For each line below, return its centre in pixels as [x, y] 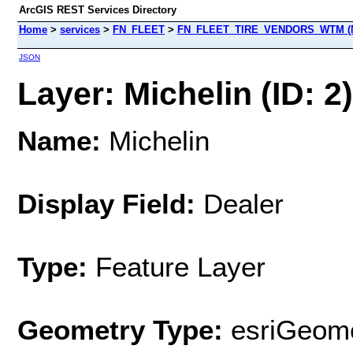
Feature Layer [180, 266]
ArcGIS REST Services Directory [98, 10]
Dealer [240, 203]
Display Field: [106, 203]
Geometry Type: [120, 329]
